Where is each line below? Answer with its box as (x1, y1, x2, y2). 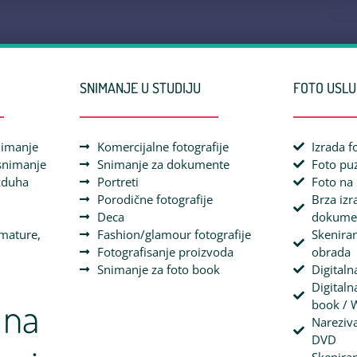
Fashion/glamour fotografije (97, 226, 252, 243)
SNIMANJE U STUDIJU (79, 79, 201, 97)
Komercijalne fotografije (97, 139, 229, 155)
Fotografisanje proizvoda (97, 244, 234, 261)
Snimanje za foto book (97, 261, 221, 278)
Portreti (97, 174, 139, 190)
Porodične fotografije (97, 191, 214, 208)
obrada (311, 244, 351, 261)
